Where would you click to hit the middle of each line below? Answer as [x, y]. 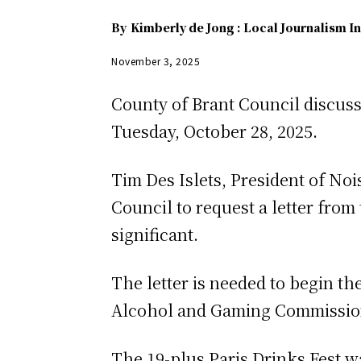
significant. [155, 234]
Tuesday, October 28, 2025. [216, 131]
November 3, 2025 [156, 60]
